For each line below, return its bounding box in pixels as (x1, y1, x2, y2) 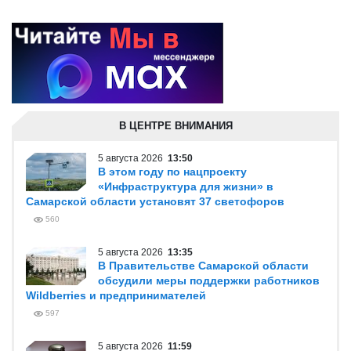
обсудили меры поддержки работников (98, 274, 320, 287)
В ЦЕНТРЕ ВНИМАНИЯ (118, 120, 233, 132)
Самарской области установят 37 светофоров (26, 195, 284, 208)
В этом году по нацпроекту (98, 165, 247, 178)
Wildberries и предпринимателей (26, 289, 206, 302)
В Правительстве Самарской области (98, 259, 309, 272)
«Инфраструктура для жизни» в (98, 180, 273, 193)
